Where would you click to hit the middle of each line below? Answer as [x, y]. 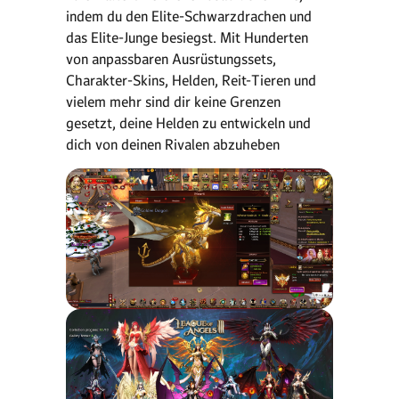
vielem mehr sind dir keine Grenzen [173, 102]
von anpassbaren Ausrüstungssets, [171, 59]
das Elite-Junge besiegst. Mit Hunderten [187, 37]
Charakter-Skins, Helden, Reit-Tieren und [191, 80]
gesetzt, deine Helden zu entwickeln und [188, 123]
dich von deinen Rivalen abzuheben [173, 144]
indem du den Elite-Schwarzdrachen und [189, 16]
